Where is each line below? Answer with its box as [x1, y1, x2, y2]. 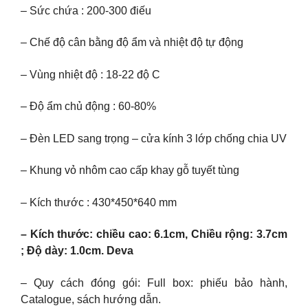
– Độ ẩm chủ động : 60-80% [21, 100, 156, 113]
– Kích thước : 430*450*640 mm [21, 196, 177, 208]
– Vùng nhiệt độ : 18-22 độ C [21, 68, 160, 80]
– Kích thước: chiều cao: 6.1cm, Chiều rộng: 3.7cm [21, 228, 287, 241]
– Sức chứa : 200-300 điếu [21, 4, 151, 16]
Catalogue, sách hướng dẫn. [21, 293, 161, 305]
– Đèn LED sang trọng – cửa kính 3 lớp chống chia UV [21, 132, 287, 144]
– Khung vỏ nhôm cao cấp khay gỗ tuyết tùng [21, 164, 239, 177]
